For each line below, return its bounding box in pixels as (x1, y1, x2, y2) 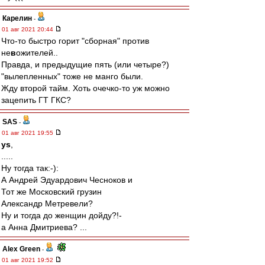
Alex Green (2, 245, 40, 253)
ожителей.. (16, 48, 58, 57)
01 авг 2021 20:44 (2, 26, 55, 33)
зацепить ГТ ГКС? (1, 95, 71, 105)
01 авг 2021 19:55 (2, 130, 55, 136)
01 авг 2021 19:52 (2, 257, 55, 263)
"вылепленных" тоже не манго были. (1, 72, 143, 81)
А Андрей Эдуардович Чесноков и (1, 175, 132, 185)
